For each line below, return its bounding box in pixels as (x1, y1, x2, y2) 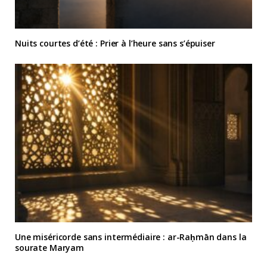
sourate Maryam (15, 241, 85, 253)
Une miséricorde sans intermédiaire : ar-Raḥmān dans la (15, 231, 247, 243)
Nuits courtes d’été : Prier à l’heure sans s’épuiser (15, 38, 215, 49)
